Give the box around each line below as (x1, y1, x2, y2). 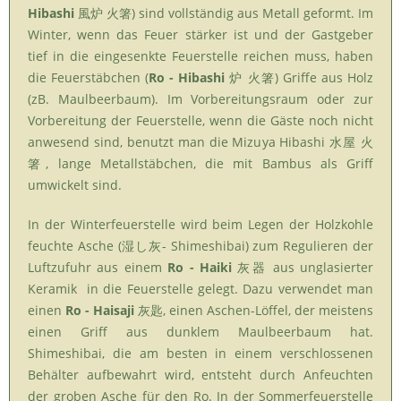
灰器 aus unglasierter (232, 259, 374, 276)
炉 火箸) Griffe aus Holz (225, 69, 374, 86)
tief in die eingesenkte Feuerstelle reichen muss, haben (28, 47, 373, 64)
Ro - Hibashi (149, 69, 226, 86)
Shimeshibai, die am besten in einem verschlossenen (28, 345, 373, 362)
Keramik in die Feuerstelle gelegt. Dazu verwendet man (28, 280, 373, 297)
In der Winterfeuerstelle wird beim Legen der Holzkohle (28, 216, 373, 233)
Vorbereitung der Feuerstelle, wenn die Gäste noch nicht (28, 112, 373, 129)
